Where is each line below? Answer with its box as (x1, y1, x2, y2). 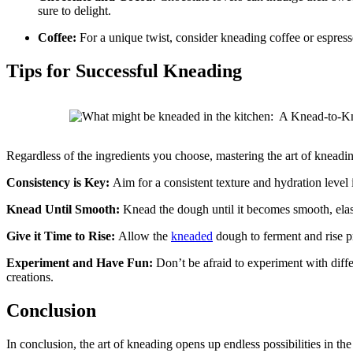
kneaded (171, 229, 213, 243)
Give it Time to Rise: (6, 229, 118, 243)
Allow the (118, 229, 171, 243)
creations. (6, 270, 54, 284)
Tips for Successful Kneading (6, 60, 242, 81)
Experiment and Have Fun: (6, 256, 153, 270)
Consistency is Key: (6, 176, 113, 190)
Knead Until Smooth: (6, 203, 123, 217)
